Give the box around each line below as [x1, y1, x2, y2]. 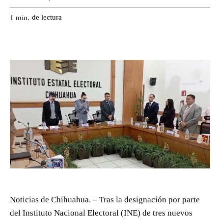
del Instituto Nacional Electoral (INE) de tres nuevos [10, 208, 192, 218]
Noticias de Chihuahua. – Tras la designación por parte [10, 195, 200, 205]
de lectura [32, 13, 62, 21]
